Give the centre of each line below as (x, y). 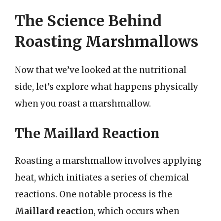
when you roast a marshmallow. (83, 104)
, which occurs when (137, 211)
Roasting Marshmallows (107, 41)
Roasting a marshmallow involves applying (108, 161)
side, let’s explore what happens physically (107, 87)
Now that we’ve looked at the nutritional (101, 70)
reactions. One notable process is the (93, 194)
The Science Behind (88, 21)
